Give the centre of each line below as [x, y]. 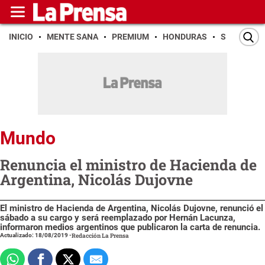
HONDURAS [185, 37]
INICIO [21, 37]
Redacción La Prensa [100, 235]
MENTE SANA [72, 37]
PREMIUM [130, 37]
